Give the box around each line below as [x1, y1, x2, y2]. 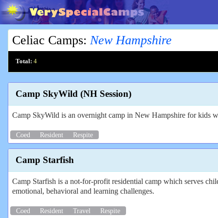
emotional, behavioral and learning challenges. [12, 186, 154, 195]
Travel [73, 206, 91, 215]
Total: [16, 58, 32, 65]
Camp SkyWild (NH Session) [16, 89, 131, 99]
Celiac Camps [12, 33, 83, 47]
